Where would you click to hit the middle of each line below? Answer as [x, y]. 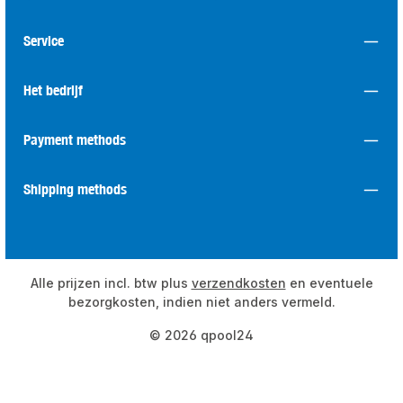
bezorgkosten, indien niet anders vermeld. [201, 302]
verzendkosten [238, 283]
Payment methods [75, 139]
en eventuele [329, 283]
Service [44, 40]
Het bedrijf [54, 90]
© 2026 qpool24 [201, 335]
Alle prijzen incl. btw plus [111, 283]
